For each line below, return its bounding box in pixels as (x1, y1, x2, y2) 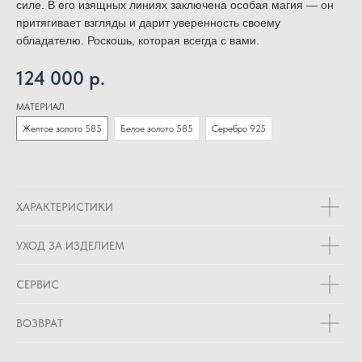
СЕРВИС (16, 278, 59, 292)
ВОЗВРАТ (16, 317, 63, 330)
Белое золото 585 (120, 123, 193, 135)
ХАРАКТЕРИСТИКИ (16, 200, 113, 214)
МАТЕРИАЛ (16, 101, 65, 113)
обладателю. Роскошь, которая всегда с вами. (16, 34, 259, 48)
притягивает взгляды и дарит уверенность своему (16, 16, 280, 30)
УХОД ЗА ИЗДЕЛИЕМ (16, 239, 124, 253)
